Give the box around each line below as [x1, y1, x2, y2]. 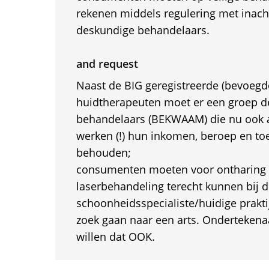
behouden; [76, 145, 131, 160]
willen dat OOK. [76, 229, 155, 244]
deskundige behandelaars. [76, 23, 210, 37]
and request [76, 56, 138, 71]
